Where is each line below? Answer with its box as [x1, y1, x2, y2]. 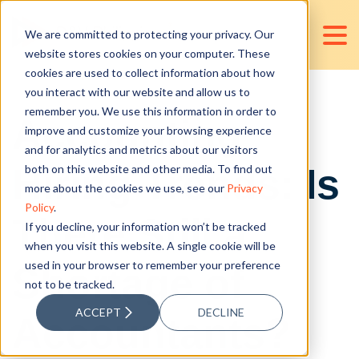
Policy [24, 200, 54, 214]
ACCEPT [75, 305, 121, 319]
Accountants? [12, 310, 291, 357]
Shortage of [12, 260, 244, 307]
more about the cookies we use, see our [24, 180, 227, 195]
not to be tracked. [24, 276, 115, 291]
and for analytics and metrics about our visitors [24, 142, 258, 156]
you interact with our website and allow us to [24, 84, 250, 99]
